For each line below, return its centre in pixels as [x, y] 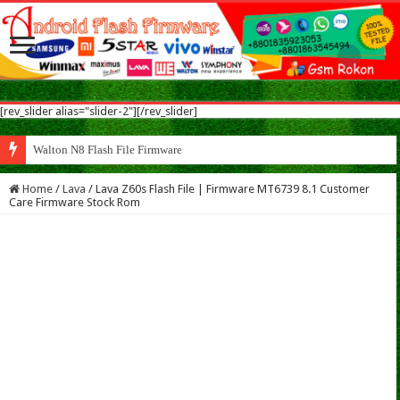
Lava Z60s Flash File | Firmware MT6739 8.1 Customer [233, 189]
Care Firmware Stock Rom [75, 203]
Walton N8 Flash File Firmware [108, 150]
